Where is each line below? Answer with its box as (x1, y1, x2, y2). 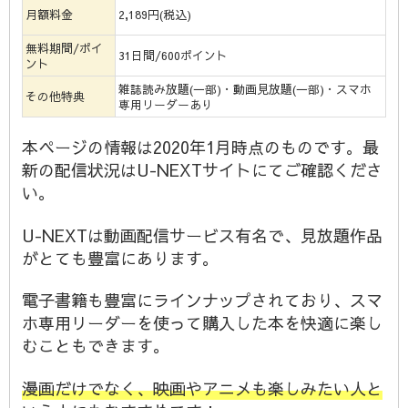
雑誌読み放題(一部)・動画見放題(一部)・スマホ (117, 81, 372, 97)
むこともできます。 (21, 334, 169, 358)
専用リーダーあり (117, 97, 213, 113)
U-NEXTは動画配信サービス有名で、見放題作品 (21, 223, 382, 247)
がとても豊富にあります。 (21, 246, 219, 270)
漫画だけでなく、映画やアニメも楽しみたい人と (21, 377, 382, 401)
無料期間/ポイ (25, 40, 103, 56)
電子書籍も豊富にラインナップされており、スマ (21, 289, 382, 312)
